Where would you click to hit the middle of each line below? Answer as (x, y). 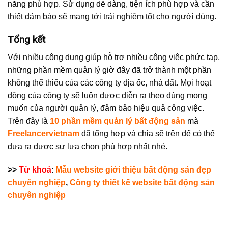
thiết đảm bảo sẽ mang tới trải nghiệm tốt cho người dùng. (112, 17)
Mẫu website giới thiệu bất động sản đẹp (133, 169)
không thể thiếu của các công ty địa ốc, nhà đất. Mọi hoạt (109, 82)
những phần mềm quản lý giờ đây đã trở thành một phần (109, 70)
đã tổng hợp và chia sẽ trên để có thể (148, 133)
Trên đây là (29, 121)
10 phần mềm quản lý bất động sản (118, 121)
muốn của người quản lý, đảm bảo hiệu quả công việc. (106, 108)
